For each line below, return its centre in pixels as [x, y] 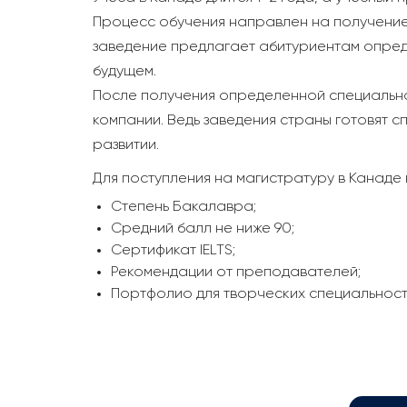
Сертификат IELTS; [173, 251]
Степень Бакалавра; [184, 208]
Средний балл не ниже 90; [203, 229]
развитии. [126, 146]
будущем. [124, 72]
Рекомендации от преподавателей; [236, 273]
